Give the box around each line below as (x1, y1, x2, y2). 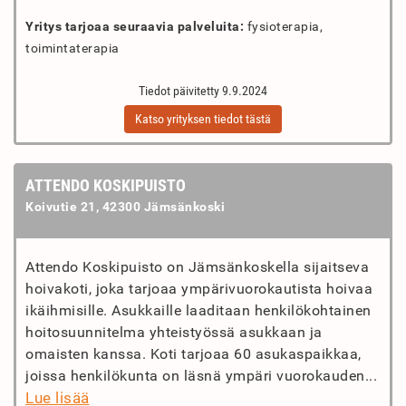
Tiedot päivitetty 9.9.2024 (139, 83, 267, 98)
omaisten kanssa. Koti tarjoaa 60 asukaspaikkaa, (25, 345, 362, 362)
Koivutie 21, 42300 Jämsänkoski (25, 199, 225, 214)
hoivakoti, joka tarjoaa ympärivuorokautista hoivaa (25, 280, 372, 297)
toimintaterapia (25, 41, 120, 55)
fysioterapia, (244, 19, 323, 34)
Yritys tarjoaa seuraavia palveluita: (25, 19, 244, 34)
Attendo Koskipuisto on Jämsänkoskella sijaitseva (25, 258, 369, 275)
